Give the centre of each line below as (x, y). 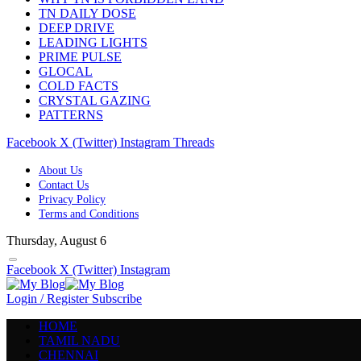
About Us (60, 170)
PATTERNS (71, 115)
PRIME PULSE (80, 57)
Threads (194, 142)
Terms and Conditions (89, 214)
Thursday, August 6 (56, 241)
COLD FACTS (79, 86)
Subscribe (117, 299)
